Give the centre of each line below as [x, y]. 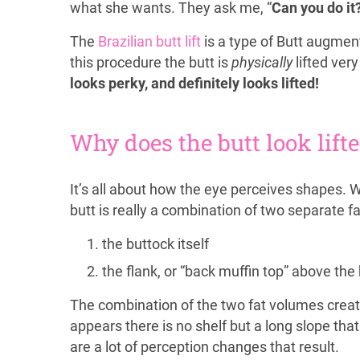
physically [262, 63]
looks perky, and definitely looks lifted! [194, 84]
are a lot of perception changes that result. [205, 347]
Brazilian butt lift [149, 42]
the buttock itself [155, 244]
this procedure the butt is [151, 63]
